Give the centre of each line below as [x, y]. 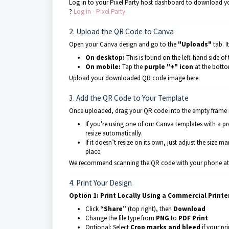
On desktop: [105, 58]
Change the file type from [121, 218]
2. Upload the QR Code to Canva [121, 31]
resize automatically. [114, 133]
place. [94, 152]
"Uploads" [195, 44]
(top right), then [150, 209]
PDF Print [193, 218]
